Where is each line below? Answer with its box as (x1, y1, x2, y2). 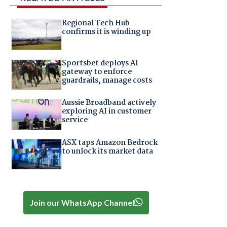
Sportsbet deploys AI (61, 57, 138, 69)
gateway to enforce (61, 65, 132, 78)
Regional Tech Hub (61, 17, 130, 30)
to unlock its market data (61, 145, 153, 158)
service (61, 114, 88, 127)
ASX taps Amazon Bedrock (61, 136, 158, 149)
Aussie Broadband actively (61, 97, 156, 109)
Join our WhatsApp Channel (29, 197, 134, 207)
